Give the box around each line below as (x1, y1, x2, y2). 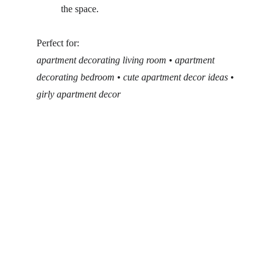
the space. (61, 4, 99, 14)
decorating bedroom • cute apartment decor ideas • (37, 72, 236, 82)
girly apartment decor (37, 89, 121, 99)
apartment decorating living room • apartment (37, 55, 217, 65)
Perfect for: (37, 38, 79, 48)
